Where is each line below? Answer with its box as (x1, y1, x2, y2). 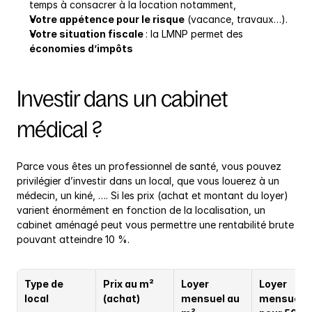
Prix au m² (103, 278, 154, 290)
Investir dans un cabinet (17, 86, 227, 112)
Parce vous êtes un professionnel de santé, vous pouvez (17, 160, 281, 173)
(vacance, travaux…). (185, 13, 288, 26)
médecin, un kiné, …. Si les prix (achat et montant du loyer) (17, 189, 288, 202)
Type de (24, 278, 63, 290)
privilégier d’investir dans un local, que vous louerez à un (17, 175, 279, 187)
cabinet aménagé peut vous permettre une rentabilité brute (17, 219, 294, 231)
